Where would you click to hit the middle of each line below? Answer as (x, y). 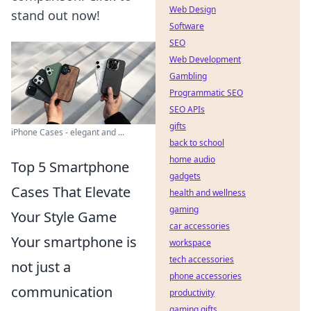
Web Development (205, 59)
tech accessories (202, 259)
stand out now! (56, 15)
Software (187, 26)
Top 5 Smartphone (70, 167)
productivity (192, 293)
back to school (197, 143)
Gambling (188, 76)
